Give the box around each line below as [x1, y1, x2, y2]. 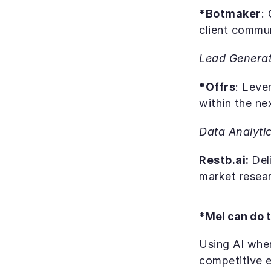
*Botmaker [199, 7, 261, 20]
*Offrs [199, 80, 235, 93]
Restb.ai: [199, 154, 252, 166]
